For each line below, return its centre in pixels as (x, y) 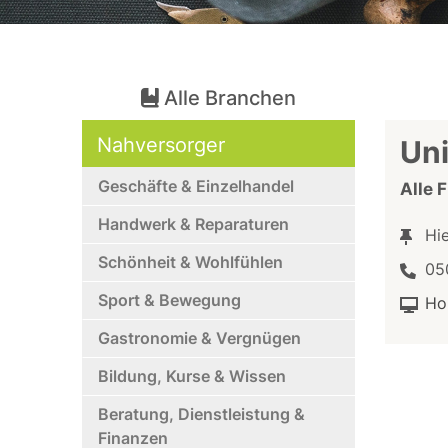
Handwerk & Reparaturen (194, 224)
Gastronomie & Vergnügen (200, 338)
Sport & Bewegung (170, 300)
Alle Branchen (227, 98)
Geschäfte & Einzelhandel (196, 186)
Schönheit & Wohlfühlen (191, 262)
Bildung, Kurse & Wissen (192, 376)
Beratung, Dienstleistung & (202, 414)
